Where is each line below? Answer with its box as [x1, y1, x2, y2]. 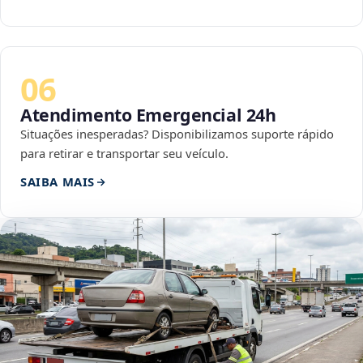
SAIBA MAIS [20, 173, 95, 190]
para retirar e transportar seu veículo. [20, 145, 228, 162]
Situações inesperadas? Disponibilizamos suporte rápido [20, 126, 334, 143]
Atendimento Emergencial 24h [20, 103, 276, 127]
